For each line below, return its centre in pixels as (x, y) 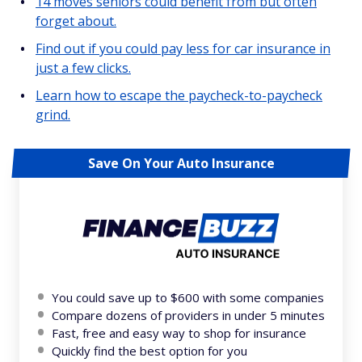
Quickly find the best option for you (149, 350)
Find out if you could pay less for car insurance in (183, 48)
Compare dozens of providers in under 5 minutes (188, 315)
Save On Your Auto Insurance (181, 163)
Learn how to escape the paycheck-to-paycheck (179, 95)
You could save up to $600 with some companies (188, 297)
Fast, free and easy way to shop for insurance (179, 333)
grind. (53, 114)
